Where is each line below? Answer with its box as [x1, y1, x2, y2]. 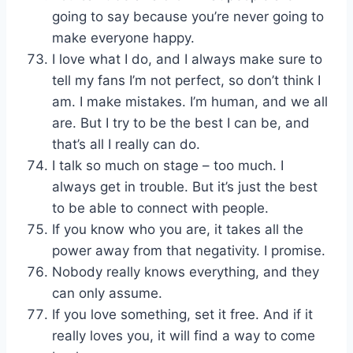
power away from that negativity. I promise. [52, 243, 325, 259]
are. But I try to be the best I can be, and [52, 115, 310, 132]
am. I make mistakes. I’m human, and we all [52, 94, 328, 110]
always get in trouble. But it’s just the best [52, 179, 318, 195]
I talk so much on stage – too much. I [52, 158, 284, 174]
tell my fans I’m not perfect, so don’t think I [52, 72, 321, 89]
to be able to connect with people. [52, 200, 269, 217]
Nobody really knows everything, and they [52, 264, 319, 281]
